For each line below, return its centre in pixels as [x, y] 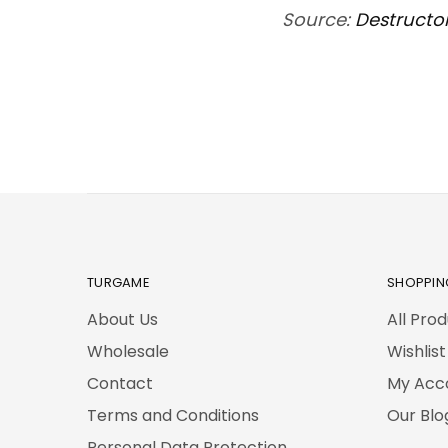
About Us [122, 319]
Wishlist [416, 351]
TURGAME [118, 282]
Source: [318, 19]
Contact [120, 383]
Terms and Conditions [173, 415]
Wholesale [128, 351]
